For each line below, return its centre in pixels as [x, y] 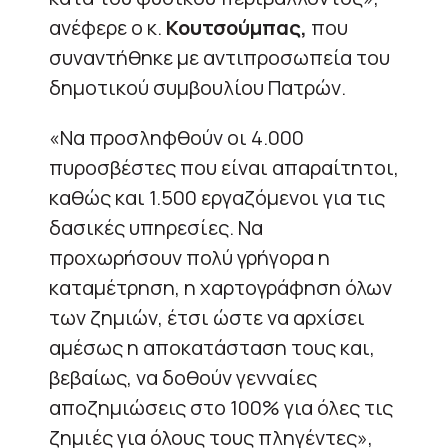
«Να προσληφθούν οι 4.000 [176, 137]
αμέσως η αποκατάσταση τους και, [212, 347]
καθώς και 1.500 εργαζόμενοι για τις [217, 197]
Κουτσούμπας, [236, 27]
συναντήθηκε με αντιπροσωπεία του [219, 57]
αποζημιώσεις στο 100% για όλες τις [221, 407]
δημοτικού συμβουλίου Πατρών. [197, 87]
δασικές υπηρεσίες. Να [156, 227]
